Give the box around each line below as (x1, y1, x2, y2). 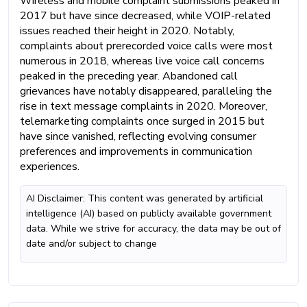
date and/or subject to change (26, 236, 157, 250)
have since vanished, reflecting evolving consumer (20, 128, 256, 144)
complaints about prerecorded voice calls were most (20, 38, 273, 53)
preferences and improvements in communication (20, 143, 252, 159)
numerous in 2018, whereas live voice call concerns (20, 53, 265, 69)
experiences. (20, 158, 79, 174)
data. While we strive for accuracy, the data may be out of (26, 221, 281, 235)
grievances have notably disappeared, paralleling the (20, 83, 272, 99)
